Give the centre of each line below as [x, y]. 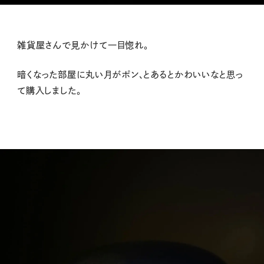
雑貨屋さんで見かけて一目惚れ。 [82, 45]
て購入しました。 [49, 91]
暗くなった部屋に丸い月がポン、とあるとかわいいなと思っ [130, 75]
